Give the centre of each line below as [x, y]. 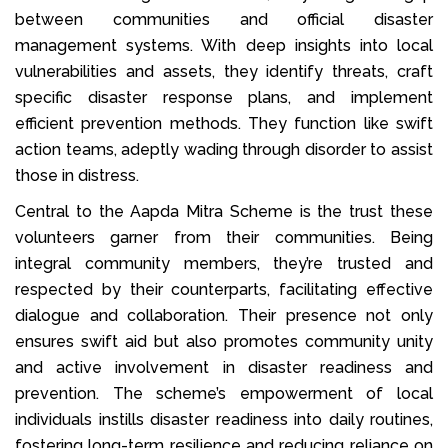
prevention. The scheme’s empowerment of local [224, 393]
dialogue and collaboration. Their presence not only [224, 315]
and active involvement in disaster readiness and [224, 367]
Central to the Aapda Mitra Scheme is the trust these [224, 211]
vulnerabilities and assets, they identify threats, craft [224, 71]
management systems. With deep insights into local [224, 45]
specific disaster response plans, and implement [224, 97]
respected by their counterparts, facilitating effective [224, 289]
